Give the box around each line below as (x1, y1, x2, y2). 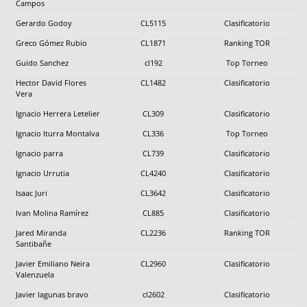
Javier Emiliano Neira (16, 258, 90, 269)
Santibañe (16, 238, 51, 249)
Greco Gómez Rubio (16, 37, 87, 48)
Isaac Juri (16, 187, 47, 198)
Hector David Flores (16, 77, 86, 88)
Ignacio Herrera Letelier (16, 108, 100, 119)
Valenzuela (16, 269, 54, 280)
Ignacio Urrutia (16, 167, 69, 178)
